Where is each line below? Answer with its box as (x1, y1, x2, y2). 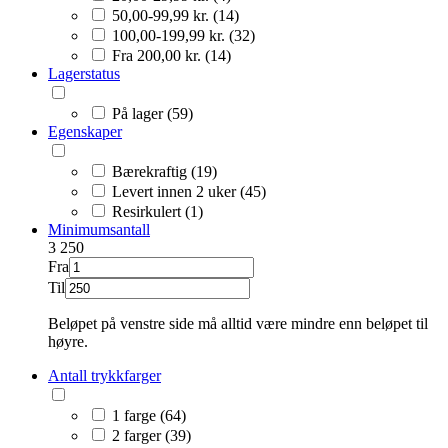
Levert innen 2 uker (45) (112, 182, 266, 200)
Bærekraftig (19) (112, 162, 217, 180)
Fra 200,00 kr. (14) (112, 46, 231, 64)
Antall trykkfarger (48, 366, 161, 384)
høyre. (48, 332, 88, 350)
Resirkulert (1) (112, 202, 203, 220)
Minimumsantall (48, 220, 150, 238)
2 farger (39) (112, 426, 191, 444)
